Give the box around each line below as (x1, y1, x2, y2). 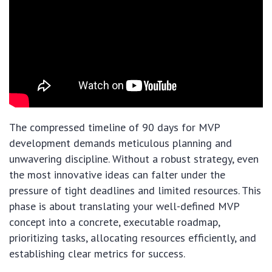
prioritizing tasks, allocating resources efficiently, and (9, 231, 256, 245)
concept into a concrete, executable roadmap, (9, 215, 220, 229)
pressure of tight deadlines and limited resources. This (9, 183, 261, 198)
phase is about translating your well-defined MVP (9, 199, 239, 214)
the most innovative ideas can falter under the (9, 168, 225, 182)
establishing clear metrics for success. (9, 246, 185, 261)
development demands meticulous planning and (9, 136, 232, 151)
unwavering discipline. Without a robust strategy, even (9, 152, 259, 166)
